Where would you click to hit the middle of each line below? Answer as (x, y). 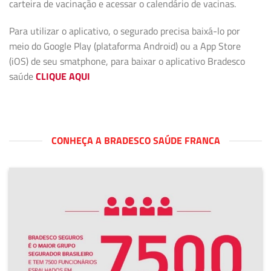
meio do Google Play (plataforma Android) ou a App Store (125, 46)
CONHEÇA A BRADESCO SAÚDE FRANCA (135, 141)
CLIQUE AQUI (63, 77)
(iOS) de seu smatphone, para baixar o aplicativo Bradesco (127, 61)
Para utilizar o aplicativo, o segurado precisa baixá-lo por (125, 31)
